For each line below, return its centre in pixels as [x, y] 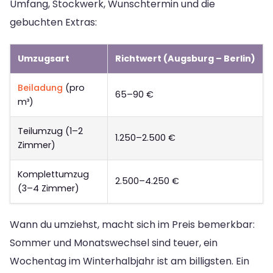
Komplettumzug [53, 175]
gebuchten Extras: [53, 23]
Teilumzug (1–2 [50, 131]
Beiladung [40, 88]
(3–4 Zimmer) [48, 189]
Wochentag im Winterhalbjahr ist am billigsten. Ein [129, 261]
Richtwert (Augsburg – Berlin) [185, 59]
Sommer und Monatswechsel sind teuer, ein [114, 243]
